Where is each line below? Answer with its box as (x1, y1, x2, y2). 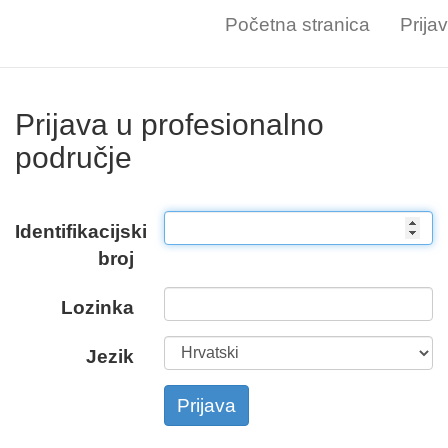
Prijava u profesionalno (15, 108, 324, 141)
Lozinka (61, 297, 135, 318)
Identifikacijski (15, 221, 147, 242)
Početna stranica (225, 14, 370, 35)
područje (15, 141, 132, 174)
